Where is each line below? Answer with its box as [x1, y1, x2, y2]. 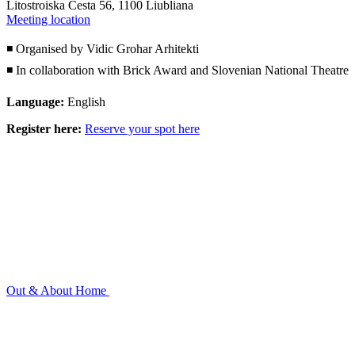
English [64, 94, 105, 109]
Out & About [6, 283, 72, 297]
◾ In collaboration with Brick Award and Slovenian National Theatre [6, 63, 349, 77]
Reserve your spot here [85, 121, 200, 136]
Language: [6, 94, 64, 109]
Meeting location [6, 12, 90, 26]
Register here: [6, 121, 82, 136]
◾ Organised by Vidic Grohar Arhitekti [6, 41, 199, 55]
